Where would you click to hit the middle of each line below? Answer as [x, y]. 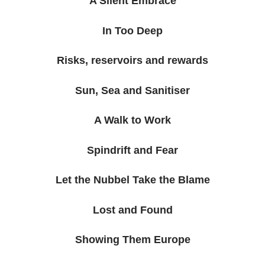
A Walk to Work [132, 120]
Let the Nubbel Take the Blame [132, 180]
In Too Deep [132, 30]
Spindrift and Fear [132, 150]
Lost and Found [132, 210]
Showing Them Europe [132, 240]
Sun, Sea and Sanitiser [132, 90]
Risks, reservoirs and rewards [132, 61]
